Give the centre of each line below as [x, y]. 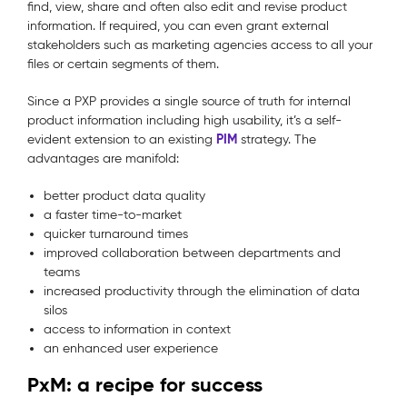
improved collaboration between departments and [192, 253]
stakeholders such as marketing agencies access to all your [200, 45]
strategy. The [277, 140]
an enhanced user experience [131, 349]
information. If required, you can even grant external [178, 26]
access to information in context [137, 330]
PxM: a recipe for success [145, 385]
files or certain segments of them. [123, 65]
